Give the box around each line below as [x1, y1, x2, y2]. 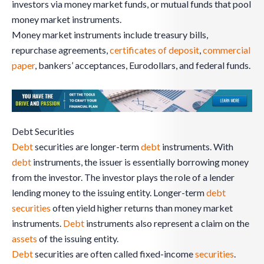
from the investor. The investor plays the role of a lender [12, 171, 235, 183]
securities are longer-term [33, 141, 141, 153]
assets [12, 233, 37, 245]
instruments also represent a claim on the [84, 217, 249, 229]
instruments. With [160, 141, 233, 153]
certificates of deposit [110, 44, 199, 56]
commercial [203, 44, 250, 56]
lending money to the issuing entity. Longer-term [12, 187, 206, 199]
